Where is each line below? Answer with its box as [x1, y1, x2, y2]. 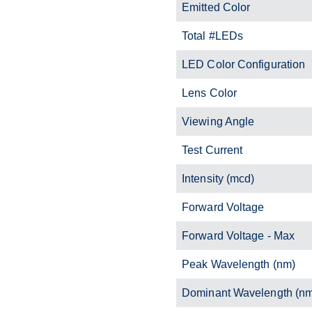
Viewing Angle [182, 115, 255, 127]
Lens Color [182, 86, 237, 99]
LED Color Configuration [182, 58, 306, 70]
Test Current [182, 143, 243, 156]
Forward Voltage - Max [182, 229, 295, 242]
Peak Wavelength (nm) [182, 258, 295, 270]
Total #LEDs [182, 29, 244, 42]
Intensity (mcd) [182, 172, 255, 185]
